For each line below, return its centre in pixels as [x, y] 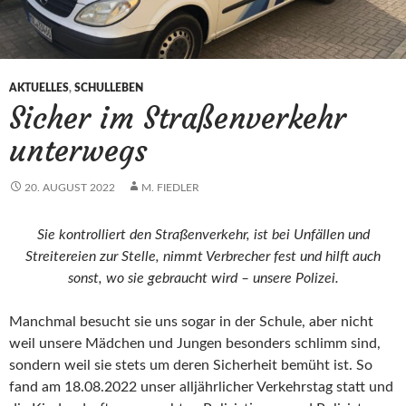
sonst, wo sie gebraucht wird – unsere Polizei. [203, 279]
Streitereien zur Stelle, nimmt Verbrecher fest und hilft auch [203, 257]
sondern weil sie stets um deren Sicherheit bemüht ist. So [191, 366]
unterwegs [78, 151]
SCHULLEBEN [109, 88]
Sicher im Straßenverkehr [178, 119]
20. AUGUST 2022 [70, 188]
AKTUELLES [39, 88]
